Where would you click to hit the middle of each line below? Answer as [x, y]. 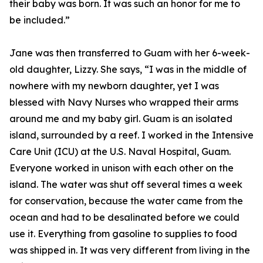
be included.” [40, 20]
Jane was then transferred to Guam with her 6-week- [130, 53]
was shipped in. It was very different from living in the [130, 250]
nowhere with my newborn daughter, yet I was [114, 86]
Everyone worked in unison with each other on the [122, 168]
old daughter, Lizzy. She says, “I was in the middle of [128, 69]
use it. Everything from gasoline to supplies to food [123, 234]
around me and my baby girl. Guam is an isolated [121, 119]
